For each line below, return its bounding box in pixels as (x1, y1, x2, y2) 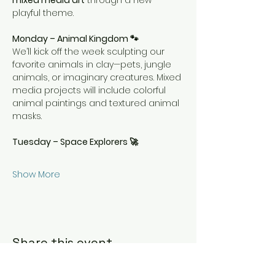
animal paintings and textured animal (12, 97, 182, 109)
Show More (12, 168, 60, 180)
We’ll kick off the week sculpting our (12, 45, 167, 58)
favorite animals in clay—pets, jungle (12, 58, 174, 71)
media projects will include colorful (12, 84, 168, 96)
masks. (12, 110, 42, 122)
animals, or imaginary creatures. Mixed (12, 71, 184, 83)
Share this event (12, 234, 112, 250)
